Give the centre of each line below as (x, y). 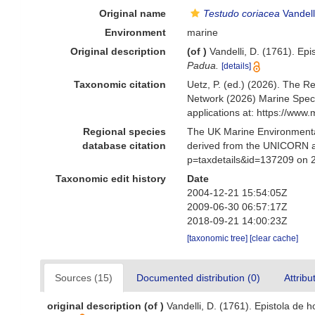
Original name (133, 13)
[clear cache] (274, 238)
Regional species (125, 131)
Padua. (203, 65)
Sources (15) (84, 278)
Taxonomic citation (120, 84)
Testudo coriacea (242, 13)
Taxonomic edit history (111, 179)
